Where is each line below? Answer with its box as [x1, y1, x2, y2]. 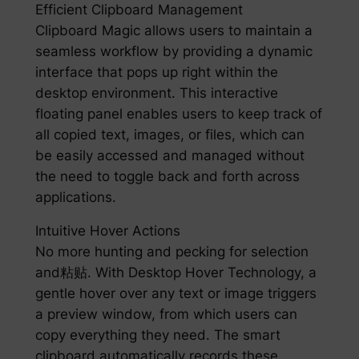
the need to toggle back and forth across [34, 167, 300, 184]
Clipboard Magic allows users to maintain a [34, 22, 313, 38]
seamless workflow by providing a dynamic [34, 42, 313, 59]
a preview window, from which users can [34, 306, 297, 323]
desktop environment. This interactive [34, 84, 278, 101]
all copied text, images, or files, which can [34, 126, 305, 143]
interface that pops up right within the [34, 63, 278, 80]
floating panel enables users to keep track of [34, 105, 322, 122]
